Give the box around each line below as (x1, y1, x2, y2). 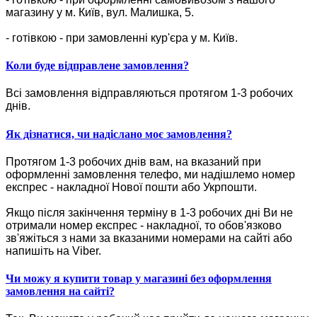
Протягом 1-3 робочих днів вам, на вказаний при (6, 155, 261, 168)
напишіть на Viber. (6, 244, 101, 257)
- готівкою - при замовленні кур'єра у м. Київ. (6, 31, 238, 44)
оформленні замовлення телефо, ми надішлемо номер (6, 168, 295, 180)
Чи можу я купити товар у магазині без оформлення (6, 272, 272, 285)
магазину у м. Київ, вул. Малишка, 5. (6, 6, 194, 18)
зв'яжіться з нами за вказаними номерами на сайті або (6, 231, 292, 244)
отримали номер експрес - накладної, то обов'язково (6, 219, 282, 231)
